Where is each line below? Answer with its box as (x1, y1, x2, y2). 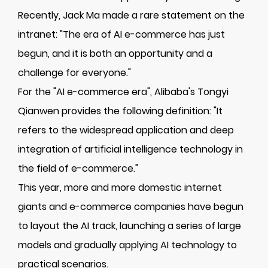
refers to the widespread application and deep (18, 123, 234, 137)
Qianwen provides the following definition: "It (18, 104, 223, 118)
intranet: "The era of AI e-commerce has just (18, 28, 225, 41)
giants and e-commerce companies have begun (18, 200, 243, 214)
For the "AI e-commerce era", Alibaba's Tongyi (18, 85, 229, 99)
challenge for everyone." (18, 66, 131, 80)
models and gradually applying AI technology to (18, 238, 237, 252)
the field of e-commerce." (18, 162, 138, 175)
